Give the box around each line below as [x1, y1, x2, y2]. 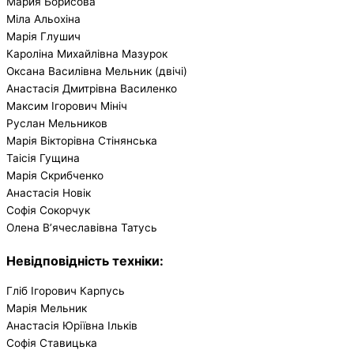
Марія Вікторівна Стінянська [6, 134, 157, 147]
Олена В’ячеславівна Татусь [6, 220, 157, 234]
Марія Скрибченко [6, 168, 104, 182]
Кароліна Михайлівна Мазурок [6, 47, 168, 60]
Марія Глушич [6, 29, 81, 43]
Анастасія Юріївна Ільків [6, 318, 137, 332]
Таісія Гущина [6, 151, 80, 164]
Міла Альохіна [6, 12, 81, 25]
